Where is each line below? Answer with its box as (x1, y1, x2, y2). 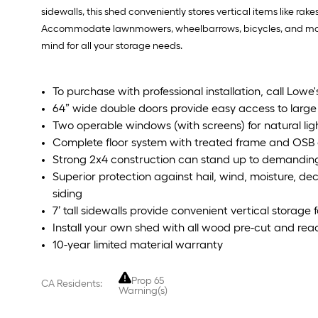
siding (53, 187, 82, 201)
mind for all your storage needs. (41, 40, 182, 53)
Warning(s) (119, 285, 168, 297)
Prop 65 (131, 275, 164, 287)
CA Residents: (41, 277, 102, 290)
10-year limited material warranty (53, 238, 223, 252)
